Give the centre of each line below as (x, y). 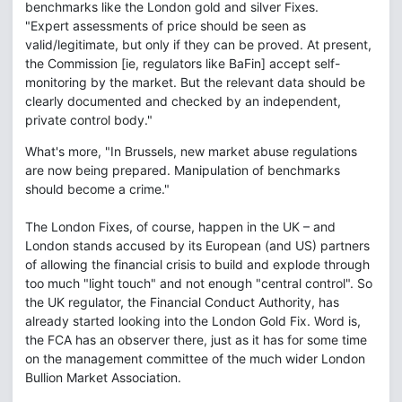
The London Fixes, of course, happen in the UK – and (180, 227)
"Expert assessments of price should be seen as (166, 26)
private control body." (89, 120)
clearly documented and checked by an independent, (183, 101)
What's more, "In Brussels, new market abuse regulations (191, 151)
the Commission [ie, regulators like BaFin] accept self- (183, 63)
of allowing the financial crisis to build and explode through (197, 264)
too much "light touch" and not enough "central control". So (199, 283)
